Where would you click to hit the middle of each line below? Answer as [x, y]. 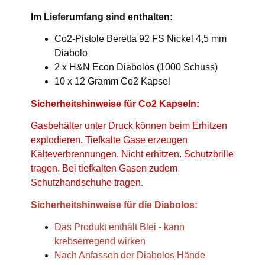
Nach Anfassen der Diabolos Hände [130, 256]
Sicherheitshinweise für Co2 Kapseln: [115, 104]
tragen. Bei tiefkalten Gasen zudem [104, 169]
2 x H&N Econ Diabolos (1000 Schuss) [136, 67]
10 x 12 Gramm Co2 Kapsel [112, 82]
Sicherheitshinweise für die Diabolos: [114, 205]
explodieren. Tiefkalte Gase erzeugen [109, 140]
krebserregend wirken [100, 241]
